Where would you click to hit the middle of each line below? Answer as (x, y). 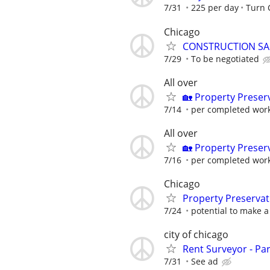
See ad (205, 262)
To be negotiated (225, 58)
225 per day (215, 8)
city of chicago (196, 235)
